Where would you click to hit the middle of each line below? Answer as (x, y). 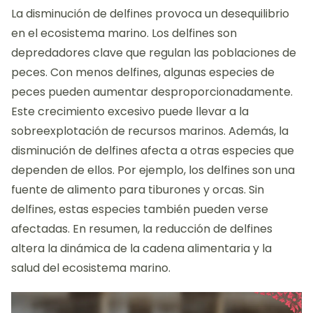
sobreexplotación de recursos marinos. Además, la (150, 131)
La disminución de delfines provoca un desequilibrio (150, 13)
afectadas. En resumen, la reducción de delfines (142, 228)
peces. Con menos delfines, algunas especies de (143, 72)
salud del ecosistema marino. (91, 268)
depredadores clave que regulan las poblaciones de (154, 52)
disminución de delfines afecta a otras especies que (153, 150)
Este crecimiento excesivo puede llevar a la (130, 111)
